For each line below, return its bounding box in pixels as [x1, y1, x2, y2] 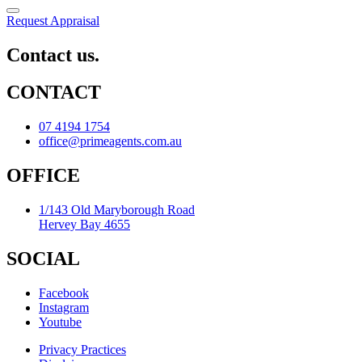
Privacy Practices [39, 342, 126, 356]
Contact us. [6, 44, 99, 65]
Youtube [39, 314, 82, 329]
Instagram [39, 300, 89, 314]
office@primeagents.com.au [39, 134, 182, 149]
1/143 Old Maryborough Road [39, 203, 195, 217]
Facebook [39, 285, 89, 300]
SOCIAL [6, 248, 80, 270]
